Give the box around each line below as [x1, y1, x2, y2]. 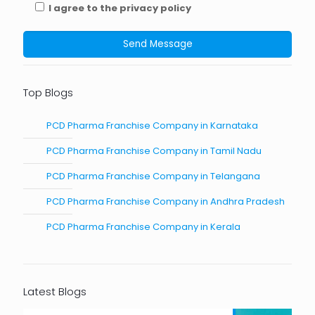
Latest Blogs [23, 283, 86, 299]
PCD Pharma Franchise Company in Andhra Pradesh [46, 194, 285, 208]
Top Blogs [23, 84, 73, 100]
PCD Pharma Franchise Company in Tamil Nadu [46, 143, 262, 157]
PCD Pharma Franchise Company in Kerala [46, 219, 240, 233]
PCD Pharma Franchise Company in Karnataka [46, 118, 258, 132]
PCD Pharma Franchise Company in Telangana [46, 169, 260, 183]
